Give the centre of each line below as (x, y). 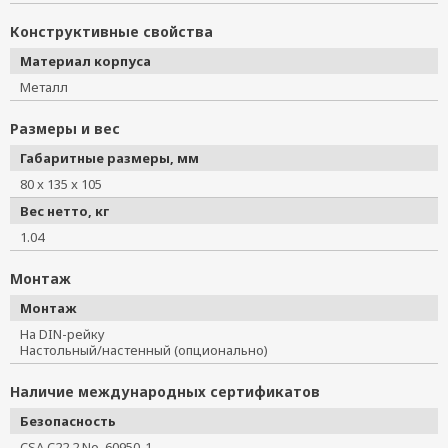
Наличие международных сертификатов (165, 391)
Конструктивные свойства (111, 31)
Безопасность (68, 421)
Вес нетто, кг (64, 211)
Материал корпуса (85, 61)
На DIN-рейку (69, 334)
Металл (50, 87)
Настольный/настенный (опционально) (150, 350)
